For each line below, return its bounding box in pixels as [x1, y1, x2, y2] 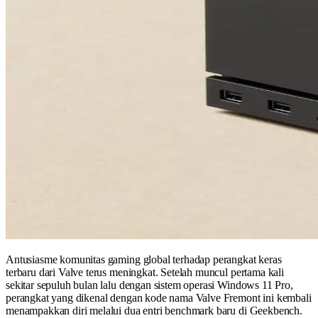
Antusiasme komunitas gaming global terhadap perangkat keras [6, 253, 282, 266]
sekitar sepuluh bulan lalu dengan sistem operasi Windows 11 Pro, [6, 279, 293, 292]
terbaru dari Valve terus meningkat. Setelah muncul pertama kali [6, 266, 284, 279]
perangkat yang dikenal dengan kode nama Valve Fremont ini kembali [6, 292, 312, 305]
